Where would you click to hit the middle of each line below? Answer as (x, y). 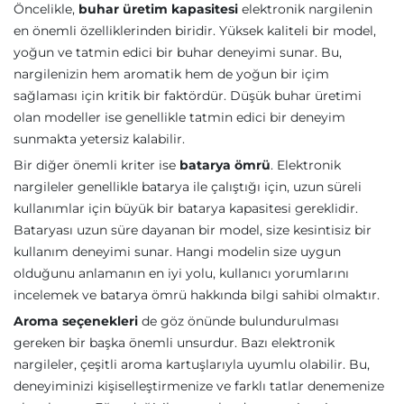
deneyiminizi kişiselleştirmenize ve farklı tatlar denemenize (199, 386)
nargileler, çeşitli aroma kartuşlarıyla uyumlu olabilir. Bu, (192, 364)
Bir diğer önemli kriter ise (96, 165)
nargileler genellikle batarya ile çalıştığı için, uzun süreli (188, 187)
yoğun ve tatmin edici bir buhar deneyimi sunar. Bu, (178, 52)
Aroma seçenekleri (76, 321)
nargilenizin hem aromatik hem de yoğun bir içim (171, 74)
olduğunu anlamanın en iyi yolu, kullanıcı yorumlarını (181, 273)
